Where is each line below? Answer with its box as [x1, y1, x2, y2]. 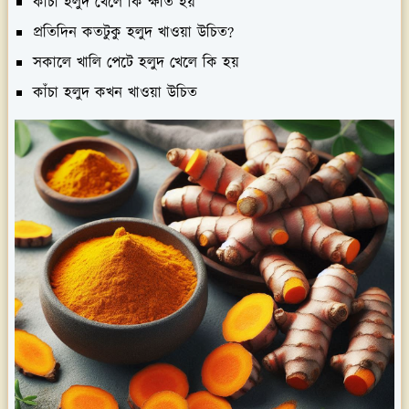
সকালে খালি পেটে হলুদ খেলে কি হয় [33, 51, 239, 74]
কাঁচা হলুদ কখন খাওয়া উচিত [33, 81, 197, 104]
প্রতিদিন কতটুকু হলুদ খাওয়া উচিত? [33, 21, 234, 44]
